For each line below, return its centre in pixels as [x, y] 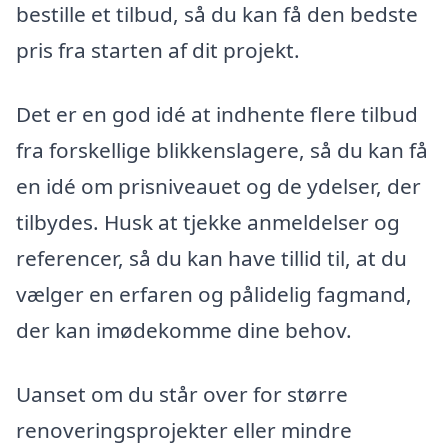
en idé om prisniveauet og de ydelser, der [218, 186]
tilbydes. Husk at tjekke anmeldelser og [208, 222]
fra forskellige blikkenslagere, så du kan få [222, 150]
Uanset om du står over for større [182, 393]
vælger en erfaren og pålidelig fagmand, [214, 294]
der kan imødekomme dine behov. [184, 330]
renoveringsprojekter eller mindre [184, 429]
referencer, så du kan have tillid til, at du [211, 258]
